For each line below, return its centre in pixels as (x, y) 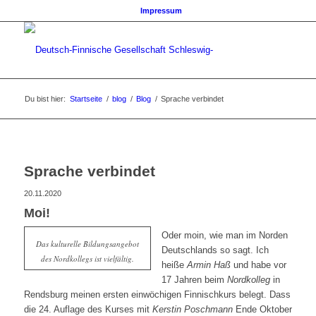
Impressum (162, 11)
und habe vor (258, 265)
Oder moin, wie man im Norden (224, 236)
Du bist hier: (45, 99)
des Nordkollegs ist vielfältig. (87, 259)
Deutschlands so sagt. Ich (215, 250)
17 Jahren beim (194, 280)
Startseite (86, 99)
